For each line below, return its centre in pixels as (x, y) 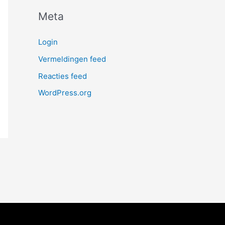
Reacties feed (63, 76)
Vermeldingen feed (72, 59)
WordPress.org (65, 93)
